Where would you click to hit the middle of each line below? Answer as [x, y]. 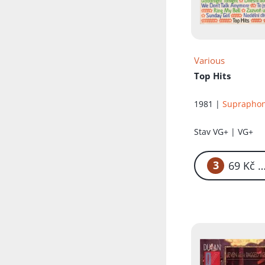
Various [210, 61]
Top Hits [213, 76]
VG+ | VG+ [233, 132]
